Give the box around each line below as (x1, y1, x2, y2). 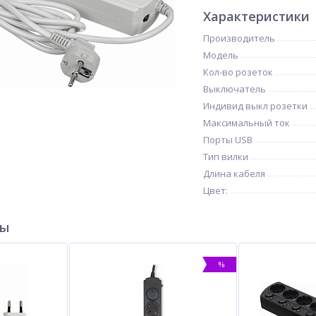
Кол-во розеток (203, 66, 273, 78)
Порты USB (203, 133, 253, 146)
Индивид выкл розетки (203, 99, 308, 112)
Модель (203, 49, 238, 61)
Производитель (203, 32, 275, 44)
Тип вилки (203, 150, 248, 163)
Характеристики (203, 8, 310, 25)
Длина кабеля (203, 167, 265, 180)
